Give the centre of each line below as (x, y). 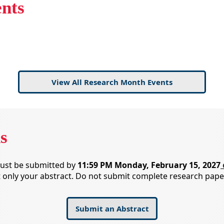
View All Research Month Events (112, 82)
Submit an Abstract (112, 208)
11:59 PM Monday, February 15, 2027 (149, 165)
